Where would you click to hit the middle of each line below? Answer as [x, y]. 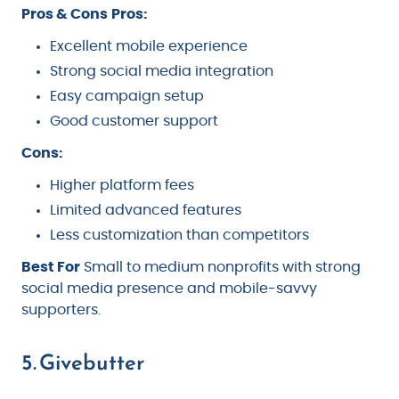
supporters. [61, 310]
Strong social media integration [162, 72]
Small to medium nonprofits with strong [220, 268]
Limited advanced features [146, 211]
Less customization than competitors [179, 236]
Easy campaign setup [127, 97]
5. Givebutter [83, 363]
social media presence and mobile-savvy [169, 289]
